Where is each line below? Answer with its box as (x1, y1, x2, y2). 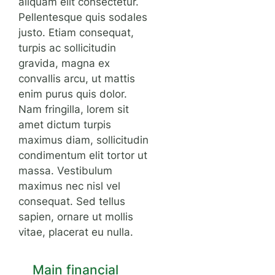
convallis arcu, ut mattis (18, 72, 136, 85)
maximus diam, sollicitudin (18, 133, 149, 146)
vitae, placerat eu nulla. (18, 225, 134, 238)
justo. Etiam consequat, (18, 26, 134, 39)
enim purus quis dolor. (18, 87, 128, 100)
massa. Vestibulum (18, 164, 113, 177)
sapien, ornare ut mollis (18, 210, 134, 223)
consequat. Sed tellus (18, 195, 126, 207)
